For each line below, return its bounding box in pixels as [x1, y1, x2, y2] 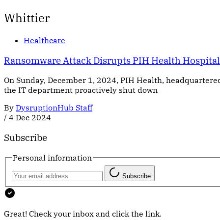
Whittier [4, 9, 50, 26]
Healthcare [24, 35, 65, 45]
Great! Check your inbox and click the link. [4, 209, 162, 219]
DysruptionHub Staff [16, 103, 92, 113]
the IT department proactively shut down [4, 85, 158, 95]
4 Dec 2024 [9, 112, 51, 123]
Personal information [13, 152, 92, 163]
